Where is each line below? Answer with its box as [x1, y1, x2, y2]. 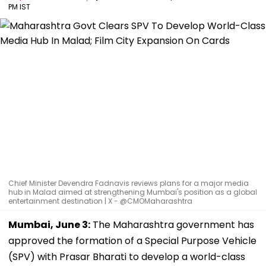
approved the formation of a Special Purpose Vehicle [8, 233, 256, 248]
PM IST [8, 1, 30, 12]
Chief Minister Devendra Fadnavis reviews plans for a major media [8, 178, 249, 188]
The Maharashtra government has [90, 217, 254, 232]
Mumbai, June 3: [8, 217, 90, 232]
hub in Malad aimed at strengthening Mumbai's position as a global [8, 186, 257, 197]
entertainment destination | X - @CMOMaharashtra [8, 195, 192, 206]
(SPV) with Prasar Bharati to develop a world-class [8, 249, 245, 264]
